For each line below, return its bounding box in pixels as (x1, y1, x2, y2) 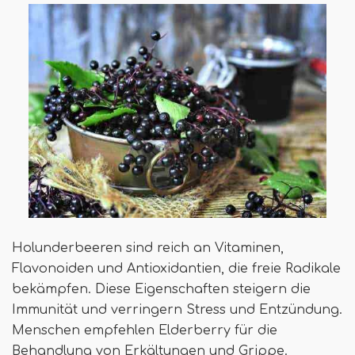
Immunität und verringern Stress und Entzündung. (12, 302, 342, 317)
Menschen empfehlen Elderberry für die (12, 323, 277, 338)
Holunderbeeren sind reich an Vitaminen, (12, 240, 284, 255)
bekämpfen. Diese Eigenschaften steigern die (12, 281, 311, 296)
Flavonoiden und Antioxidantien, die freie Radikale (12, 261, 341, 276)
